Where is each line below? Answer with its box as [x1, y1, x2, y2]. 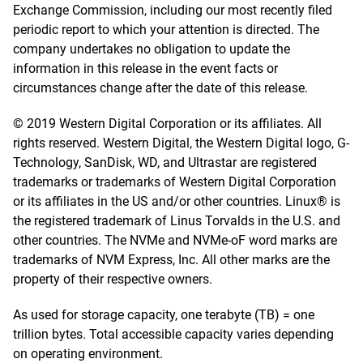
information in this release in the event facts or [13, 61, 278, 76]
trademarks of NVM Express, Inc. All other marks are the [13, 252, 330, 267]
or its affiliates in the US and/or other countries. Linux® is [13, 194, 340, 209]
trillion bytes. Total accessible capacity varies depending [13, 327, 334, 342]
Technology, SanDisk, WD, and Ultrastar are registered [13, 155, 317, 170]
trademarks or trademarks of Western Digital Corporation [13, 174, 336, 190]
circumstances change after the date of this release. [13, 80, 308, 96]
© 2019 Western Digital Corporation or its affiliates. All [13, 116, 322, 131]
